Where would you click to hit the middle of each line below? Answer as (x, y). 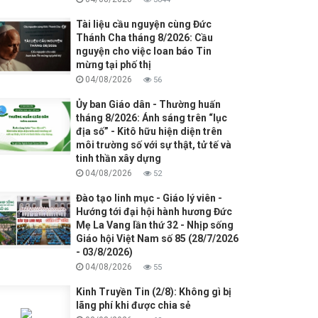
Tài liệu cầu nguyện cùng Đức (143, 24)
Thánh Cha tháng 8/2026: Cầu (144, 38)
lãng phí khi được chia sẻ (133, 306)
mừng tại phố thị (113, 65)
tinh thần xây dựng (118, 159)
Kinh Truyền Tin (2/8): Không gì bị (153, 292)
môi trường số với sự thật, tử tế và (153, 145)
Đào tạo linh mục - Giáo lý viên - (149, 198)
